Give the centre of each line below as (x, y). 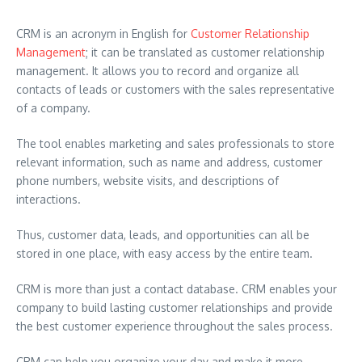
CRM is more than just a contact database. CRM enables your (177, 289)
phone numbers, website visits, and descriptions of (147, 181)
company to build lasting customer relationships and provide (175, 307)
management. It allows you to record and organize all (158, 71)
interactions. (50, 199)
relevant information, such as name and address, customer (169, 162)
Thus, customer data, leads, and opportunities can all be (163, 235)
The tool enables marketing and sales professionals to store (175, 143)
